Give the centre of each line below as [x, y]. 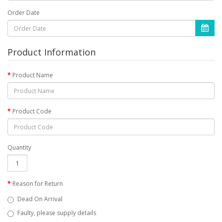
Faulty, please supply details [57, 213]
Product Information [52, 52]
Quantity [19, 148]
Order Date [24, 13]
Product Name [33, 75]
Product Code [32, 111]
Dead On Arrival [40, 199]
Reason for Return [38, 184]
